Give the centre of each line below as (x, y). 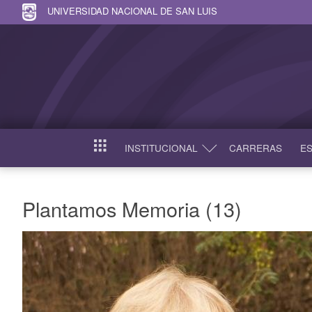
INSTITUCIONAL (161, 148)
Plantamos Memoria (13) (132, 208)
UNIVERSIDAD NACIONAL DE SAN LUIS (132, 10)
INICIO (108, 151)
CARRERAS (255, 148)
